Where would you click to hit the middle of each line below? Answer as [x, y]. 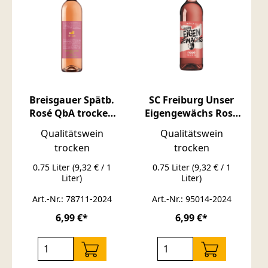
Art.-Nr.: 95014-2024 [191, 199]
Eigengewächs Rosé [191, 113]
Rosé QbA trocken [72, 113]
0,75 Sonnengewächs [72, 126]
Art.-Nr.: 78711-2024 [72, 199]
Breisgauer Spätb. [72, 100]
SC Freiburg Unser [191, 100]
